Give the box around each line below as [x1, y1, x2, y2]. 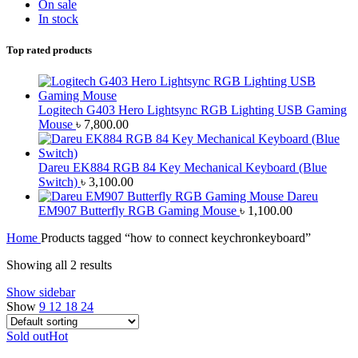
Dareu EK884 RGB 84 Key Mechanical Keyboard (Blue [38, 160, 327, 174]
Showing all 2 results [6, 257, 112, 272]
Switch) [38, 174, 81, 189]
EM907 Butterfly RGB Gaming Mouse [38, 203, 240, 217]
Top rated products [6, 43, 92, 56]
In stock [38, 11, 78, 26]
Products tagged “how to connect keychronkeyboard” [41, 230, 311, 245]
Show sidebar [6, 284, 75, 299]
